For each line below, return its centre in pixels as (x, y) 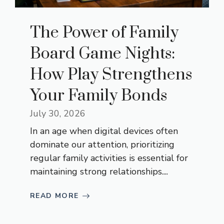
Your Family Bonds (98, 96)
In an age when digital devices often (104, 131)
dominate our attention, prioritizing (102, 145)
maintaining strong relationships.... (99, 172)
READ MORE (54, 196)
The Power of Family (104, 33)
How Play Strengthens (111, 75)
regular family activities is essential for (109, 158)
